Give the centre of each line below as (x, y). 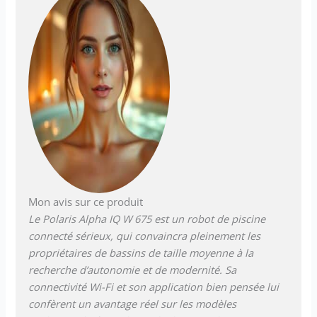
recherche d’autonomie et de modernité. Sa (133, 269)
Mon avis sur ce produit (86, 201)
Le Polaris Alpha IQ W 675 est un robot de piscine (147, 218)
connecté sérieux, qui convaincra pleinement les (145, 235)
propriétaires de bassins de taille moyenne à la (141, 252)
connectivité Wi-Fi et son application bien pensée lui (154, 286)
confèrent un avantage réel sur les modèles (133, 303)
